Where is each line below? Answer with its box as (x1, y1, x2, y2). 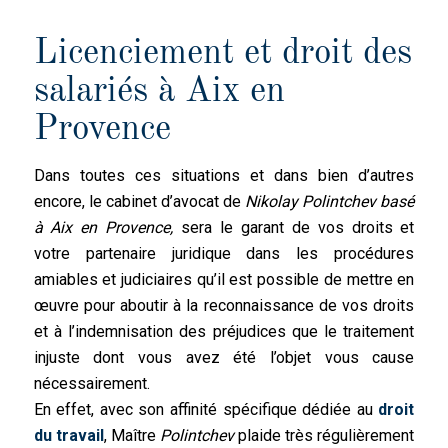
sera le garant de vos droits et (173, 217, 415, 237)
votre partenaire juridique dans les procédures (33, 243, 415, 263)
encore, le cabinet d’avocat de (33, 191, 246, 211)
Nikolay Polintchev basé (245, 191, 415, 211)
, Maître (103, 425, 160, 445)
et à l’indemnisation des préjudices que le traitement (33, 321, 415, 341)
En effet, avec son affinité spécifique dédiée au (33, 399, 379, 419)
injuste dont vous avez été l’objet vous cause (33, 347, 415, 367)
